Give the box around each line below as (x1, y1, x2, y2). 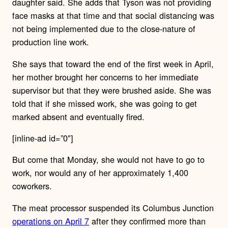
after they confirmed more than (89, 214, 206, 227)
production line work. (12, 36, 89, 48)
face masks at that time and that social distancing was (12, 9, 214, 22)
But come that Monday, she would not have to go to (12, 153, 205, 166)
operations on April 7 (12, 214, 89, 227)
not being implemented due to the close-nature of (12, 22, 195, 35)
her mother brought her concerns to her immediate (12, 70, 198, 83)
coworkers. (12, 180, 52, 192)
